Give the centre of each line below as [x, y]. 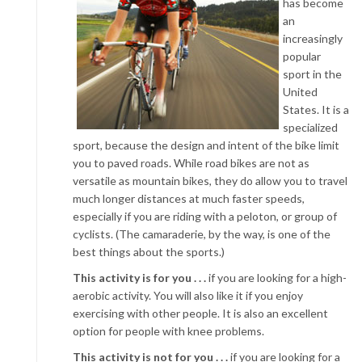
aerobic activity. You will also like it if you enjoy [188, 295]
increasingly [313, 38]
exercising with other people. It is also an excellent [200, 313]
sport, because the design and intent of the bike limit [206, 145]
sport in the [312, 74]
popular [302, 56]
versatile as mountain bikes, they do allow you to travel [210, 181]
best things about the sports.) [149, 252]
